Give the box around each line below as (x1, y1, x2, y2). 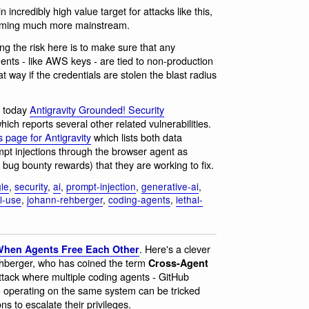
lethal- (176, 192, 203, 206)
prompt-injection (66, 179, 136, 193)
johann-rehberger (27, 192, 103, 206)
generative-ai (141, 179, 199, 193)
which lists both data (91, 130, 182, 145)
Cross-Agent (148, 256, 208, 270)
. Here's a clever (139, 241, 210, 257)
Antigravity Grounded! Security (30, 102, 164, 117)
